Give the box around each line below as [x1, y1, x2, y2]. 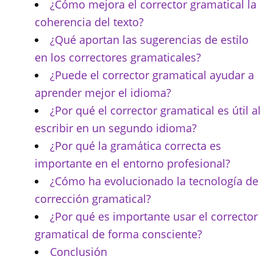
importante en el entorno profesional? [35, 156, 230, 171]
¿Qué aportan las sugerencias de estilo [50, 32, 249, 48]
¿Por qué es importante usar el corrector [50, 209, 258, 224]
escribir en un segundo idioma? [35, 121, 197, 136]
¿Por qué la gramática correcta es [50, 138, 221, 154]
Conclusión [50, 244, 107, 260]
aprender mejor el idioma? [35, 85, 171, 101]
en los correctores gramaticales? [35, 50, 201, 65]
